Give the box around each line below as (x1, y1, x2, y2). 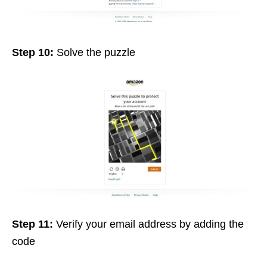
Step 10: (12, 46, 54, 58)
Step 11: (12, 218, 53, 230)
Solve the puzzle (54, 46, 135, 58)
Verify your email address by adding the (53, 218, 244, 230)
